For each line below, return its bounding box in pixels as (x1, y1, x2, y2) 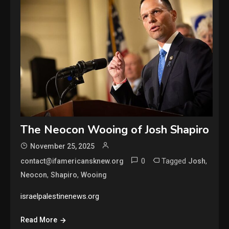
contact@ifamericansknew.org (20, 156, 124, 165)
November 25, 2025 (30, 142, 95, 150)
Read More (20, 215, 58, 224)
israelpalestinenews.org (20, 191, 100, 201)
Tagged (162, 156, 189, 166)
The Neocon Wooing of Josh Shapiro (20, 122, 210, 138)
